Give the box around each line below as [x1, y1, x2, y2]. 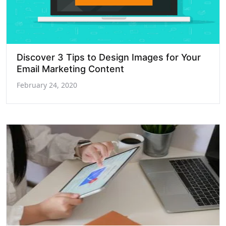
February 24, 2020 [17, 80, 77, 90]
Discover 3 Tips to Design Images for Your [17, 52, 201, 63]
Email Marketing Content [17, 64, 124, 74]
